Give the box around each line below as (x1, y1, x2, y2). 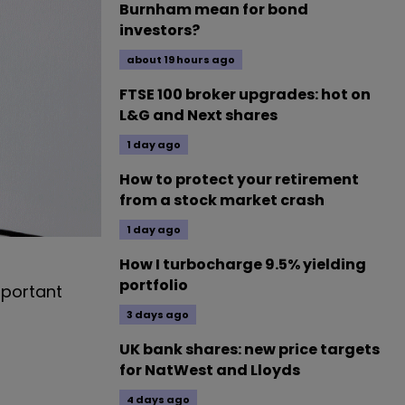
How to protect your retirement (119, 169, 359, 190)
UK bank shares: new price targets (119, 339, 380, 360)
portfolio (119, 275, 188, 296)
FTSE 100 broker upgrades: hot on (119, 84, 371, 105)
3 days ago (127, 307, 189, 322)
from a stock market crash (119, 190, 325, 211)
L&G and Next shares (119, 105, 278, 126)
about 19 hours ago (127, 52, 235, 67)
